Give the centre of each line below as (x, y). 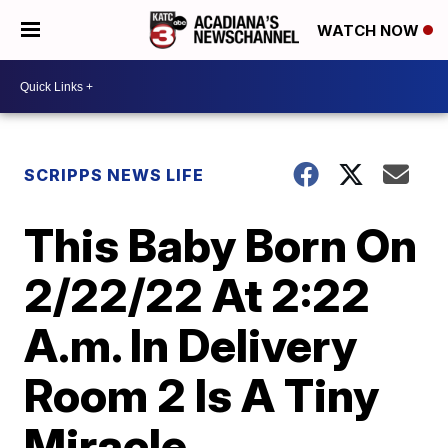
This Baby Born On (221, 245)
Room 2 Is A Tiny (202, 395)
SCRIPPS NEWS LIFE (114, 175)
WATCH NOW (370, 31)
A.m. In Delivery (191, 345)
